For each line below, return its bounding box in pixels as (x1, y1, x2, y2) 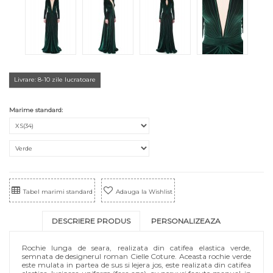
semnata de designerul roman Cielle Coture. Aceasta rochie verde (22, 252, 251, 261)
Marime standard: (9, 106, 65, 114)
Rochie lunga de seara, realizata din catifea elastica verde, (22, 243, 251, 252)
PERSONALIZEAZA (151, 216, 221, 225)
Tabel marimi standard (23, 188, 93, 196)
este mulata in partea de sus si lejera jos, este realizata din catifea (22, 260, 251, 269)
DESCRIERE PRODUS (51, 216, 130, 225)
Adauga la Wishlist (116, 188, 172, 196)
